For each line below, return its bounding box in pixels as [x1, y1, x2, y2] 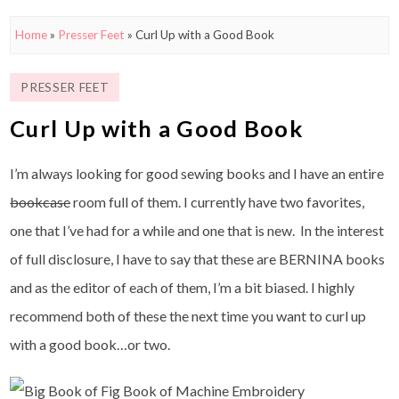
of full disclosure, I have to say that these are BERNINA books [10, 249, 386, 267]
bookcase [10, 192, 71, 210]
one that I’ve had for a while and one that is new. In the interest [10, 221, 385, 239]
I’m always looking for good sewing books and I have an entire [10, 164, 385, 182]
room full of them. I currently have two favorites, [70, 192, 365, 210]
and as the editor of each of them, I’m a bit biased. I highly [10, 278, 355, 296]
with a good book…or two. [10, 335, 171, 353]
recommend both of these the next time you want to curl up [10, 306, 367, 324]
